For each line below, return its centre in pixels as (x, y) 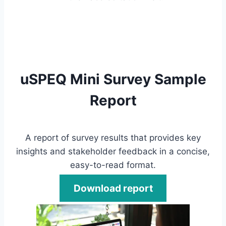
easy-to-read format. (113, 165)
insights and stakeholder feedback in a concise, (113, 151)
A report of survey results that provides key (113, 137)
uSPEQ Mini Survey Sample (113, 79)
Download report (113, 188)
